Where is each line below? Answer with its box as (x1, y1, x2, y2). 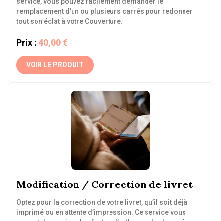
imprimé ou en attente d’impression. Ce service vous (16, 208, 186, 216)
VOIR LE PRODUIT (26, 61, 84, 69)
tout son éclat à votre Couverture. (16, 17, 123, 25)
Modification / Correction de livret (16, 178, 193, 190)
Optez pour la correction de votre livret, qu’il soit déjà (16, 198, 187, 206)
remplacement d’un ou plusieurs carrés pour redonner (16, 7, 193, 15)
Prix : (16, 37, 37, 48)
